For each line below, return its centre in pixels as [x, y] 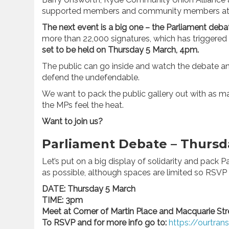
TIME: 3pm [62, 200]
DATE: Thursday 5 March [89, 189]
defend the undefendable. [91, 77]
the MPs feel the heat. [83, 105]
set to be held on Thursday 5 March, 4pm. [120, 50]
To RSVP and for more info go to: [105, 223]
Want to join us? [73, 121]
